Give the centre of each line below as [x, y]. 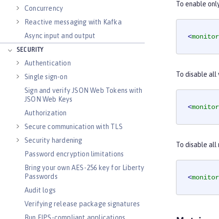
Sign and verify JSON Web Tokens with [84, 90]
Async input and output [60, 36]
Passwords [41, 176]
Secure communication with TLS [74, 127]
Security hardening [54, 140]
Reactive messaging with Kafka [73, 22]
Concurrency [44, 8]
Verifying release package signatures [82, 204]
